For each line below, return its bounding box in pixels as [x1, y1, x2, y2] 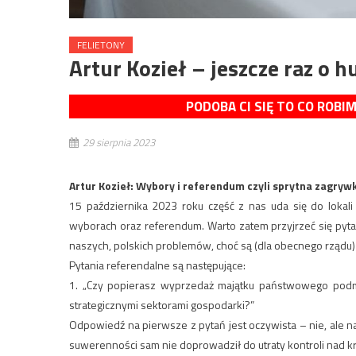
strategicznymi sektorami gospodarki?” [69, 296, 254, 314]
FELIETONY [77, 37, 125, 53]
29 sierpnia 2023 [83, 134, 155, 151]
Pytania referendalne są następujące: [69, 257, 246, 274]
